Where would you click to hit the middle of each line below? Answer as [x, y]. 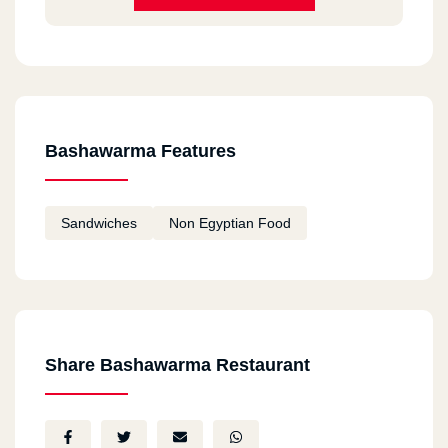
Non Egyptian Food [230, 222]
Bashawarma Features [140, 150]
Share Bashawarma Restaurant [177, 364]
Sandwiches [99, 222]
